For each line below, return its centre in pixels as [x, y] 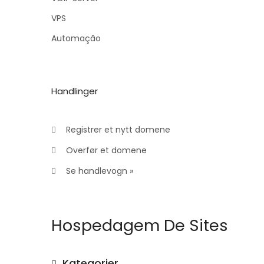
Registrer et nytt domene [116, 130]
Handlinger [75, 91]
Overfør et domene [104, 150]
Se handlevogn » [97, 171]
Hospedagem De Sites [140, 225]
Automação [76, 38]
